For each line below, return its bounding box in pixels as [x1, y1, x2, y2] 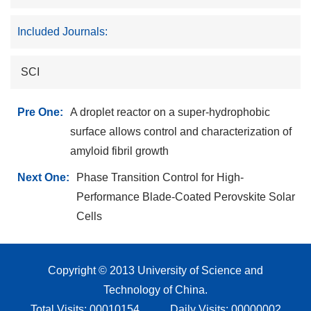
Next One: [17, 171, 69, 184]
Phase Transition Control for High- [76, 171, 244, 184]
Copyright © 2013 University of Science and [48, 264, 263, 277]
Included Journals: [17, 26, 108, 38]
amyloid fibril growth [70, 145, 169, 158]
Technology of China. [103, 284, 208, 296]
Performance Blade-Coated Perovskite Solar [76, 191, 295, 203]
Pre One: [17, 106, 63, 119]
